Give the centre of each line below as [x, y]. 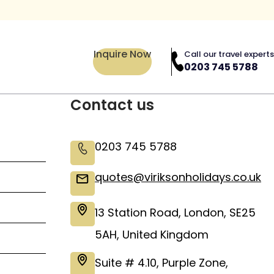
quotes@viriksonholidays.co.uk [178, 177]
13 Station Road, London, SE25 [175, 213]
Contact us [112, 105]
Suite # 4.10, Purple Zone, [161, 263]
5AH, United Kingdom [152, 235]
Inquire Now [122, 54]
